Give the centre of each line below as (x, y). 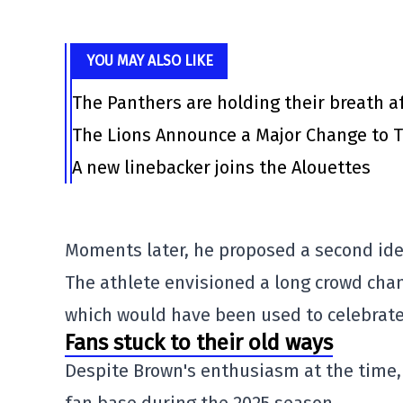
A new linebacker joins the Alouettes (221, 167)
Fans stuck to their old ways (199, 343)
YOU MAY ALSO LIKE (150, 61)
